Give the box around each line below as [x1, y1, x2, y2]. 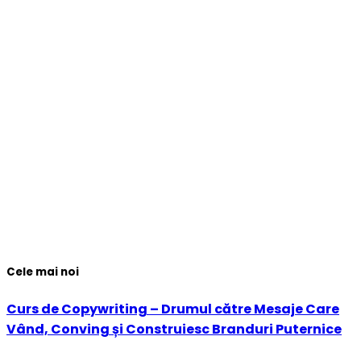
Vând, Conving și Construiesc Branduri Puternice [6, 319, 342, 338]
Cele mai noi [6, 264, 79, 280]
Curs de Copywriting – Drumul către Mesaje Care [6, 299, 339, 318]
